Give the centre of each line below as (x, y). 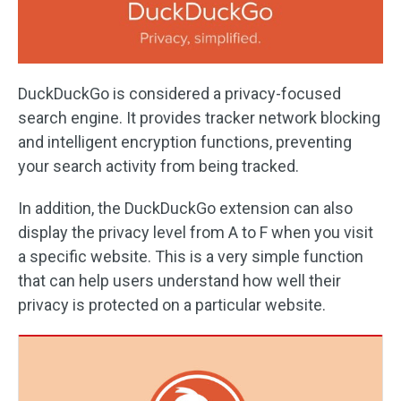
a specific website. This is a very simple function (191, 257)
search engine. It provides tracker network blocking (199, 118)
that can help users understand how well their (179, 281)
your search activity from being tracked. (158, 166)
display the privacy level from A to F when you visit (196, 233)
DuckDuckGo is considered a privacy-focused (179, 94)
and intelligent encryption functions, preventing (185, 142)
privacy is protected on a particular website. (172, 305)
